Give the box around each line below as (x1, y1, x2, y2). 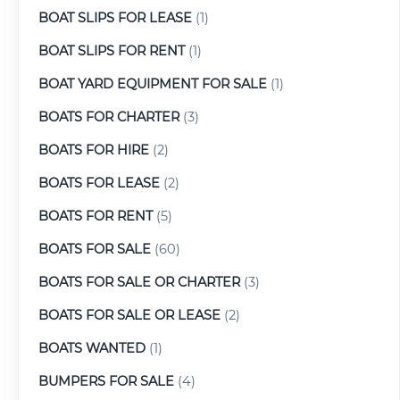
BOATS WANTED (38, 339, 146, 356)
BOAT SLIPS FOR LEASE (38, 9, 192, 26)
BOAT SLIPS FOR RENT (38, 42, 185, 59)
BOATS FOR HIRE (38, 141, 149, 158)
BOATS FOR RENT (38, 207, 153, 224)
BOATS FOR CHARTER (38, 108, 179, 125)
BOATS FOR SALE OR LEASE (38, 306, 221, 323)
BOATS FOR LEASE (38, 174, 160, 191)
